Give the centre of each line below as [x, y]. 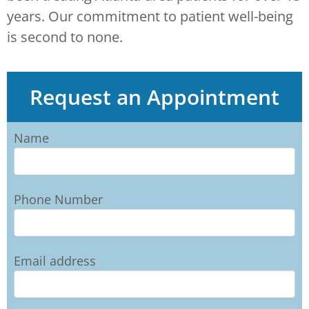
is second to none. [65, 37]
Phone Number [58, 200]
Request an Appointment [154, 97]
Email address [55, 260]
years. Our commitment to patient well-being [150, 17]
